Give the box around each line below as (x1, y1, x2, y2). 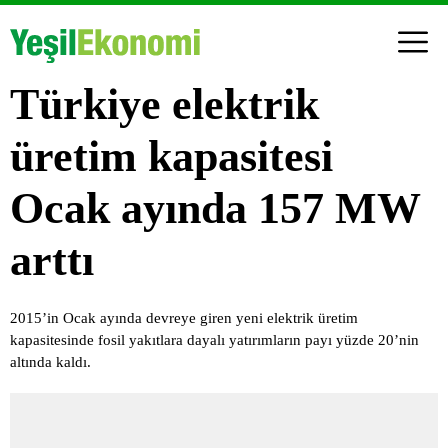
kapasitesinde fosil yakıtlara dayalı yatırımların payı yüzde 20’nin (10, 331, 419, 348)
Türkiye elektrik (10, 79, 319, 129)
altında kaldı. (10, 353, 91, 370)
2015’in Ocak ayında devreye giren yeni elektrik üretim (10, 309, 358, 326)
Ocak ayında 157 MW (10, 183, 420, 233)
